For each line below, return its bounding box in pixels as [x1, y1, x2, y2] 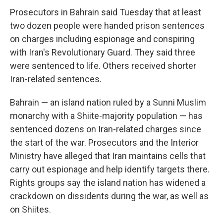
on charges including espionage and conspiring [10, 34, 195, 45]
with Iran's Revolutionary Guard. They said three [10, 47, 195, 58]
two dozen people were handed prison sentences [10, 20, 205, 31]
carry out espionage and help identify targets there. [10, 164, 210, 175]
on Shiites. [10, 204, 51, 215]
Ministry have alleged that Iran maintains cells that [10, 151, 206, 162]
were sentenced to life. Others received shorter [10, 60, 196, 71]
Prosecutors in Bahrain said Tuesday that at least [10, 7, 201, 18]
